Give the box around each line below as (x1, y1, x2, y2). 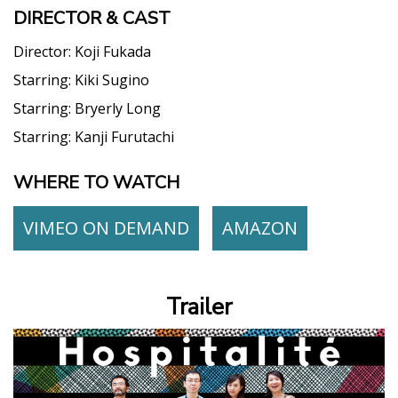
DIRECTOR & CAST (13, 5, 171, 30)
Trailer (166, 291, 232, 322)
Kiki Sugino (75, 69, 149, 90)
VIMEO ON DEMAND (23, 215, 189, 240)
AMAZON (222, 215, 298, 240)
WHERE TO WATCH (13, 170, 179, 195)
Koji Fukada (75, 41, 151, 61)
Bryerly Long (75, 98, 161, 118)
